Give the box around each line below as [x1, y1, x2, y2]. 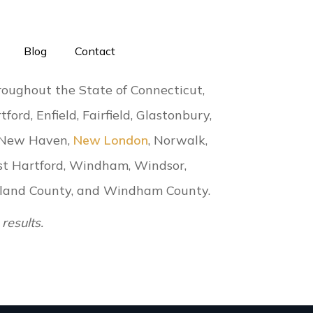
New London [73, 132, 149, 149]
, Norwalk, [148, 132, 208, 149]
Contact [75, 44, 115, 59]
